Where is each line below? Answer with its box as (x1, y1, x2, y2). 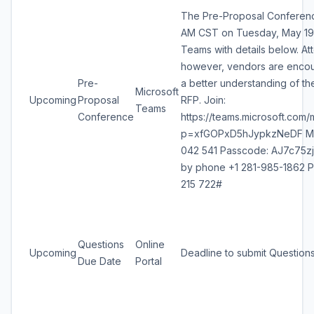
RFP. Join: (181, 94, 226, 106)
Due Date (78, 255, 121, 267)
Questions (78, 238, 124, 250)
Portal (135, 255, 162, 267)
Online (135, 238, 165, 250)
